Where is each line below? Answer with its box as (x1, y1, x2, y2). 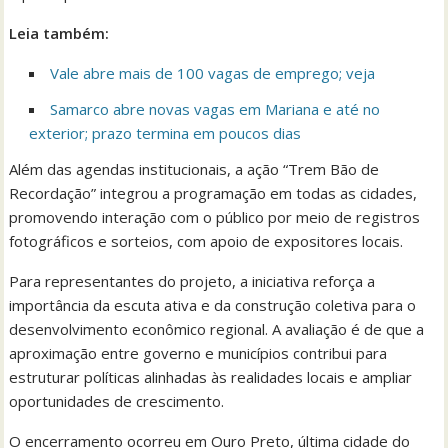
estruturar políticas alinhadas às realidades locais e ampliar (9, 366, 413, 387)
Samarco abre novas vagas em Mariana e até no (50, 98, 381, 119)
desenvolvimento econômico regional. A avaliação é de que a (9, 318, 425, 339)
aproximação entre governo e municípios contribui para (9, 342, 388, 363)
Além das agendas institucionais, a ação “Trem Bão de (9, 158, 380, 179)
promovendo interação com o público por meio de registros (9, 206, 421, 227)
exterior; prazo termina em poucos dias (29, 122, 302, 143)
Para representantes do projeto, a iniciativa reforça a (9, 270, 376, 291)
